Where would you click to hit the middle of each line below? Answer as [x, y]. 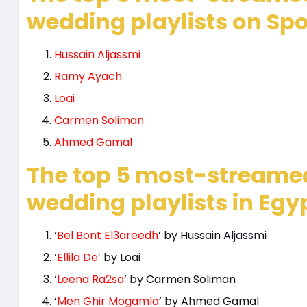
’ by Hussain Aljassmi [212, 236]
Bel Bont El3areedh [107, 236]
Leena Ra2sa [90, 280]
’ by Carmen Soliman [180, 280]
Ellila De [77, 258]
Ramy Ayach [88, 77]
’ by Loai [119, 258]
